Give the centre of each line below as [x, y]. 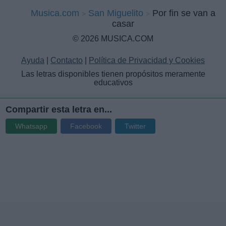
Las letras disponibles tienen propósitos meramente [113, 74]
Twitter [135, 126]
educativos [113, 82]
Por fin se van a [184, 13]
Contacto [67, 60]
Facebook [86, 126]
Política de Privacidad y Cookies [147, 60]
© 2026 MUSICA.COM [113, 38]
